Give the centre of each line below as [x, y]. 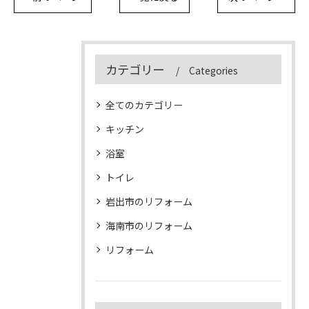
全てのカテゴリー [144, 104]
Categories [213, 70]
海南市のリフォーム [149, 225]
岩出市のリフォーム [149, 201]
